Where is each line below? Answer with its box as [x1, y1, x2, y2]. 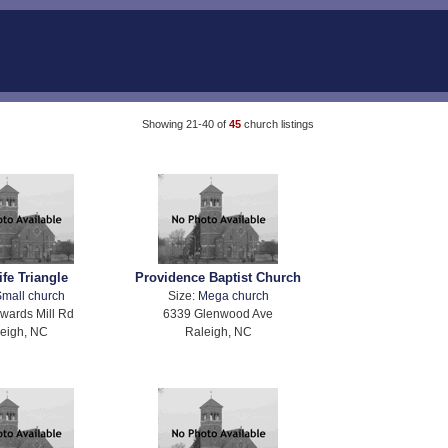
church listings [243, 117, 314, 130]
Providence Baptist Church [135, 270, 302, 286]
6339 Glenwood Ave [163, 307, 274, 321]
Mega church [197, 289, 269, 303]
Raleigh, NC [184, 325, 252, 339]
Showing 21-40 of [141, 117, 229, 130]
